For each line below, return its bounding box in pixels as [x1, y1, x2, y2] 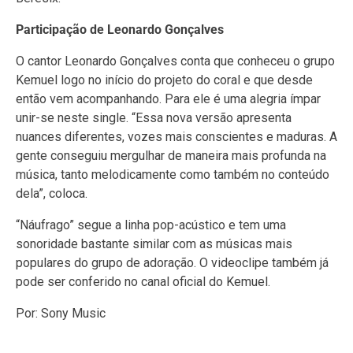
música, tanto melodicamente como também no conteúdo [16, 166, 329, 182]
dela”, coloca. [16, 185, 87, 201]
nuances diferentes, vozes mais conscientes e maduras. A [16, 128, 337, 144]
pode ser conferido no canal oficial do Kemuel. [16, 273, 270, 289]
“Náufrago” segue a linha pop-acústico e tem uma [16, 217, 286, 232]
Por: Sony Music [16, 305, 106, 321]
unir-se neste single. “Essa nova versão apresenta [16, 110, 292, 125]
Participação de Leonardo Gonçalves [16, 21, 224, 37]
